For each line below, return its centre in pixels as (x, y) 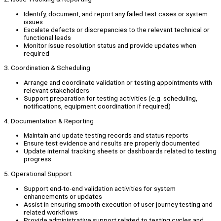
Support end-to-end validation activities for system (100, 188)
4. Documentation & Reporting (49, 121)
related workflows (51, 212)
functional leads (47, 37)
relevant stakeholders (56, 91)
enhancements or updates (63, 196)
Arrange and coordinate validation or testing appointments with (118, 83)
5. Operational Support (38, 174)
